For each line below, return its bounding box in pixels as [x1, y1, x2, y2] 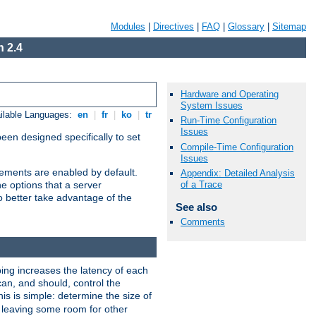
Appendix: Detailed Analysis [181, 167, 295, 178]
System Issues [181, 100, 243, 111]
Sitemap [272, 21, 306, 32]
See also [175, 200, 217, 213]
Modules [111, 21, 145, 32]
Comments [181, 216, 225, 227]
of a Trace [181, 178, 222, 190]
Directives [153, 21, 194, 32]
